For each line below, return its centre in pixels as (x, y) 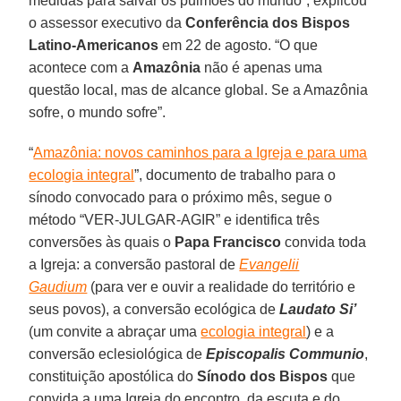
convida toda (324, 242)
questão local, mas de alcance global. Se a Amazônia (199, 90)
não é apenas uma (262, 67)
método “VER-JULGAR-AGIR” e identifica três (175, 219)
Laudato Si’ (318, 309)
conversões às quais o (102, 242)
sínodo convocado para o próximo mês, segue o (181, 197)
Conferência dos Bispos (268, 22)
